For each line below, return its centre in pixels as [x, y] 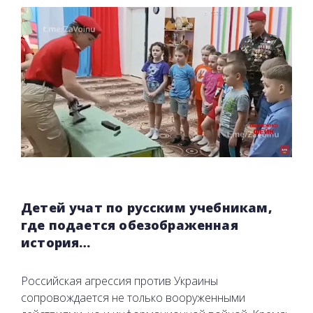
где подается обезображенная [130, 225]
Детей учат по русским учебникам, [147, 207]
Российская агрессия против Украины [119, 281]
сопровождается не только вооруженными [133, 297]
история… [56, 242]
